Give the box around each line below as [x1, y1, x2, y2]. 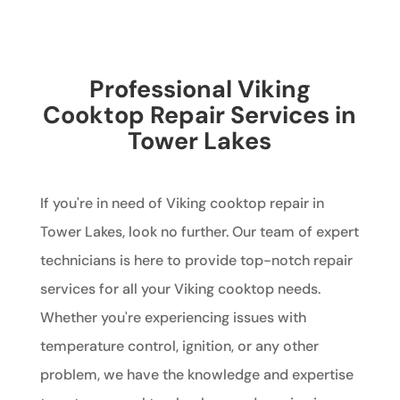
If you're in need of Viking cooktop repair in [39, 193, 324, 212]
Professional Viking [88, 72, 311, 104]
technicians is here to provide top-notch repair [39, 250, 353, 270]
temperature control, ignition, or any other [39, 336, 319, 355]
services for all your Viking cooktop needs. [39, 279, 321, 298]
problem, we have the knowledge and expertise [39, 364, 354, 384]
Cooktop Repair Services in [43, 98, 357, 130]
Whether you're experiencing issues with [39, 307, 306, 327]
